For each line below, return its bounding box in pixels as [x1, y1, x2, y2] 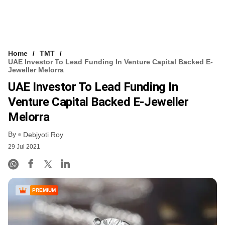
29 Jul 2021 [8, 143, 40, 151]
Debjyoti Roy [23, 131, 63, 139]
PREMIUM [32, 187, 56, 193]
